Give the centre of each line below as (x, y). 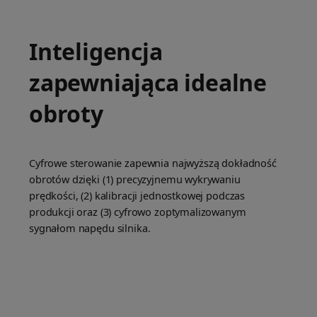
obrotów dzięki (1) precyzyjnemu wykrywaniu (135, 179)
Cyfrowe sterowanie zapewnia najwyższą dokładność (153, 163)
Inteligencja (96, 52)
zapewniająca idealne (148, 83)
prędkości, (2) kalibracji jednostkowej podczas (137, 196)
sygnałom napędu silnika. (90, 228)
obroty (66, 114)
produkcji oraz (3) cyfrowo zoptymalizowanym (138, 212)
